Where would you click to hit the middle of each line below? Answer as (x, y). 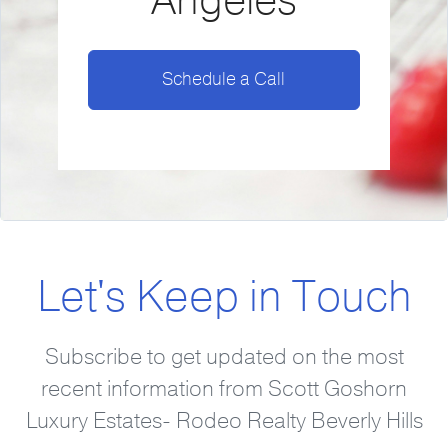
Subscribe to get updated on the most (224, 357)
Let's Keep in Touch (224, 296)
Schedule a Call (224, 79)
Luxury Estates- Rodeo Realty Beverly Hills (224, 421)
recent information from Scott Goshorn (224, 389)
